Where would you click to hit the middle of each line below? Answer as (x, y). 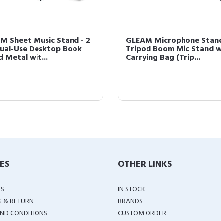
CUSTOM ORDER (142, 213)
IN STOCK (131, 190)
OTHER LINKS (145, 165)
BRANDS (130, 202)
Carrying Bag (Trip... (163, 58)
